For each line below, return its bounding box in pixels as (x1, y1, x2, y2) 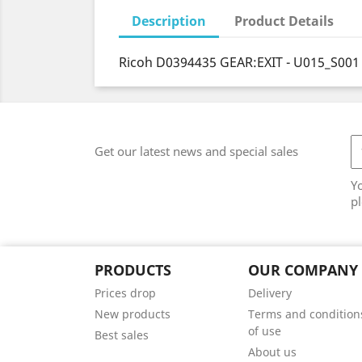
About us (247, 344, 297, 360)
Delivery (247, 285, 292, 301)
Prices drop (95, 285, 156, 301)
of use (247, 323, 281, 339)
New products (95, 306, 170, 322)
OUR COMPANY (247, 260, 358, 280)
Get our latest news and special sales (95, 143, 298, 159)
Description (132, 12, 206, 30)
